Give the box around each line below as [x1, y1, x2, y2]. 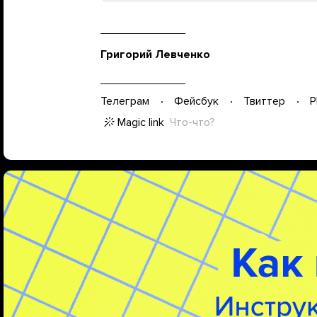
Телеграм [100, 94, 149, 109]
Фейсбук [174, 94, 219, 109]
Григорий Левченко [100, 47, 210, 62]
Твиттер [243, 94, 285, 109]
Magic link [117, 115, 164, 129]
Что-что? [170, 115, 215, 129]
